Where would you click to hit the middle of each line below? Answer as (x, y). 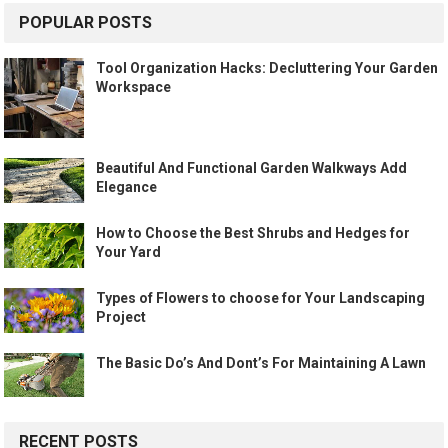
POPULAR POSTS (86, 23)
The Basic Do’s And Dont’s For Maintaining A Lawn (261, 362)
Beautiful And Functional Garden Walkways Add (252, 168)
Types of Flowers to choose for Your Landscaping (261, 297)
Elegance (127, 187)
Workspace (134, 87)
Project (121, 316)
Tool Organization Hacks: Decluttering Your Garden (267, 68)
